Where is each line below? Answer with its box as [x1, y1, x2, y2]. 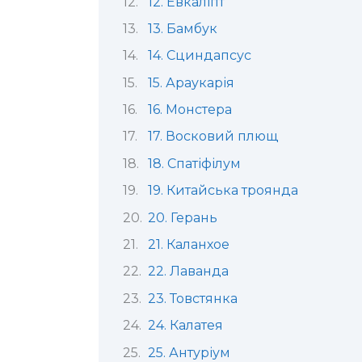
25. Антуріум [147, 344, 230, 360]
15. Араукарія [147, 74, 234, 90]
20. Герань [147, 209, 217, 225]
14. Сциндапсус [147, 48, 251, 64]
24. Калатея [147, 318, 223, 334]
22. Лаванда [147, 263, 229, 280]
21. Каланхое [147, 237, 229, 253]
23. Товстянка [147, 290, 238, 306]
